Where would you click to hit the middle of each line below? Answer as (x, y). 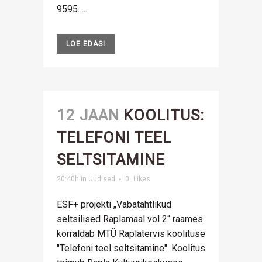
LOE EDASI (86, 44)
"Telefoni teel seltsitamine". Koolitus (131, 248)
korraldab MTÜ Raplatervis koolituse (131, 234)
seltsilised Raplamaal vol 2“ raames (130, 219)
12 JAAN (88, 115)
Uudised (102, 179)
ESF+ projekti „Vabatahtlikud (114, 204)
